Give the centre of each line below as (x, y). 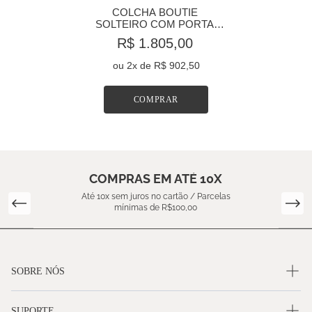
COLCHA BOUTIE (155, 12)
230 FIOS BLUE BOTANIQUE (156, 47)
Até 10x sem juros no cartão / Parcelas (156, 196)
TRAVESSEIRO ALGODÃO (155, 36)
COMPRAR (156, 99)
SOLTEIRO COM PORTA (155, 24)
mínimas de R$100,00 (156, 207)
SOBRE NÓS (38, 271)
